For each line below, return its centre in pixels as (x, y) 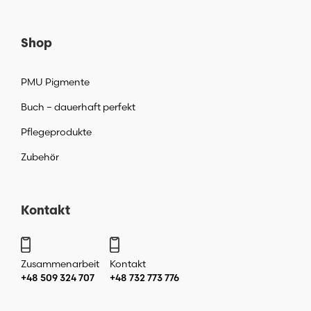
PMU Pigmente (55, 82)
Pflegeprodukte (56, 132)
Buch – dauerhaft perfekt (78, 107)
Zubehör (40, 157)
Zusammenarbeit (60, 264)
